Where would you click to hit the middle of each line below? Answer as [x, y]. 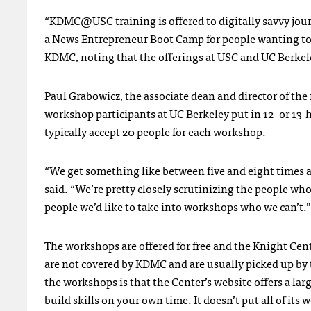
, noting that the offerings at [146, 56]
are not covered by [90, 263]
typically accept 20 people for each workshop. [155, 131]
